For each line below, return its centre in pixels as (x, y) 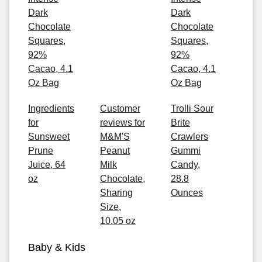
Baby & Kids (57, 247)
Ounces (187, 193)
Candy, (185, 165)
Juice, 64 (47, 165)
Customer (120, 108)
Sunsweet (49, 137)
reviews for (123, 123)
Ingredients (51, 108)
